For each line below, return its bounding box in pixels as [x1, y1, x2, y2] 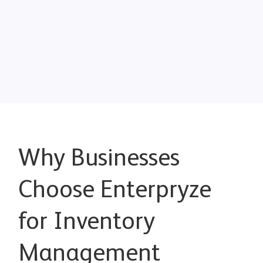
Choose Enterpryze [18, 178, 212, 203]
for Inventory [18, 210, 156, 235]
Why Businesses [18, 146, 180, 171]
